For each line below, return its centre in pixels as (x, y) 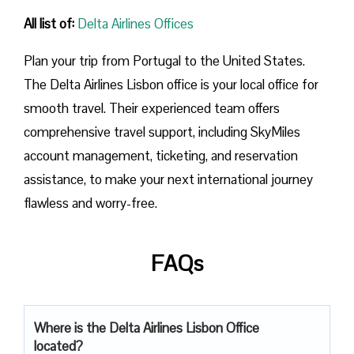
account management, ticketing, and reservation (161, 155)
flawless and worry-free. (90, 203)
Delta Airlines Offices (136, 23)
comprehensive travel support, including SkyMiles (162, 132)
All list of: (49, 23)
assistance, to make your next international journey (168, 179)
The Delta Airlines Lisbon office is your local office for (171, 84)
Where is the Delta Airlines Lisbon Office (147, 328)
